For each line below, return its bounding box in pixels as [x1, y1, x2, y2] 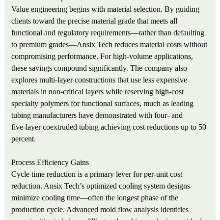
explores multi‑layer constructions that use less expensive [11, 76, 188, 84]
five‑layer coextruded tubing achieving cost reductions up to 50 [11, 123, 207, 132]
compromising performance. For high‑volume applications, [11, 52, 193, 61]
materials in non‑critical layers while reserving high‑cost [11, 87, 184, 96]
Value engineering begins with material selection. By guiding [11, 5, 200, 14]
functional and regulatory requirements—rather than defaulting [11, 28, 205, 37]
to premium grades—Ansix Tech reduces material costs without [11, 40, 208, 49]
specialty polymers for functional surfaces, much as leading [11, 99, 194, 108]
